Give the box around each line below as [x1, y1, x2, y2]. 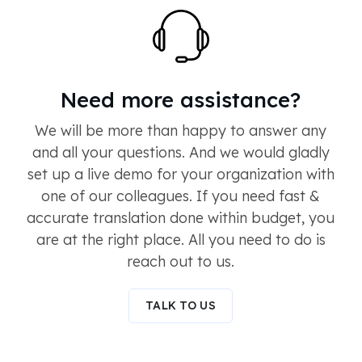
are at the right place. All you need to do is [36, 230, 326, 250]
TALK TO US [145, 298, 216, 314]
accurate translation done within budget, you [27, 208, 335, 228]
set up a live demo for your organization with [27, 165, 335, 184]
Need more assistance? [61, 86, 301, 113]
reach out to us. [127, 252, 234, 271]
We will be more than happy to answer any [35, 121, 326, 141]
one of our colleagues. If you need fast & [41, 187, 320, 206]
